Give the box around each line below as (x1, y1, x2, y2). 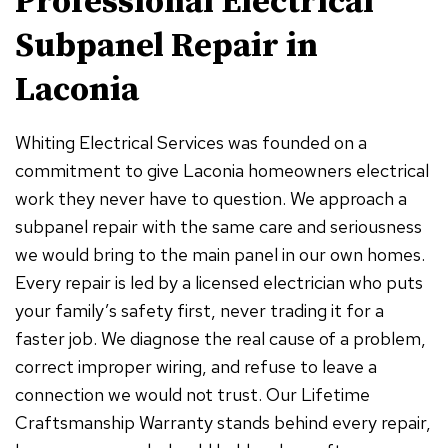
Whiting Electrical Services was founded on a (15, 131, 367, 155)
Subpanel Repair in (15, 25, 318, 68)
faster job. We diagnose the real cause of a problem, (15, 327, 426, 351)
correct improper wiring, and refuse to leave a (15, 355, 377, 379)
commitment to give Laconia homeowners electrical (15, 159, 429, 183)
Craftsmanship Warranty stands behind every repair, (15, 411, 431, 435)
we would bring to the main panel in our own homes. (15, 243, 425, 267)
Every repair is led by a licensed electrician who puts (15, 271, 423, 295)
